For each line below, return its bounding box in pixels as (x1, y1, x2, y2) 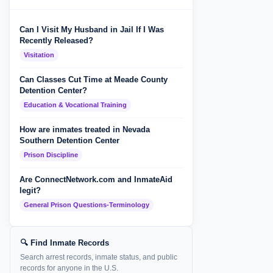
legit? (19, 186, 41, 195)
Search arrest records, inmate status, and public (20, 253, 177, 261)
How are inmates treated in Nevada (19, 125, 150, 134)
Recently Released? (19, 36, 93, 45)
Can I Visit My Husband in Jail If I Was (19, 25, 164, 34)
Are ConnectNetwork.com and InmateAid (19, 175, 172, 184)
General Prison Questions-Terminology (24, 201, 149, 208)
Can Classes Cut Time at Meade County (19, 75, 168, 84)
